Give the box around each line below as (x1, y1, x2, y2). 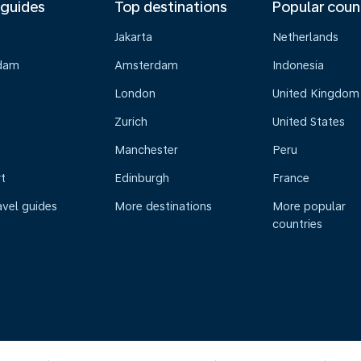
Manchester (114, 143, 178, 156)
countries (272, 218, 323, 230)
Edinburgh (114, 172, 169, 185)
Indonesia (272, 59, 325, 72)
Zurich (114, 115, 147, 128)
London (114, 87, 156, 100)
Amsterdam (114, 59, 178, 72)
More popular (272, 200, 346, 213)
